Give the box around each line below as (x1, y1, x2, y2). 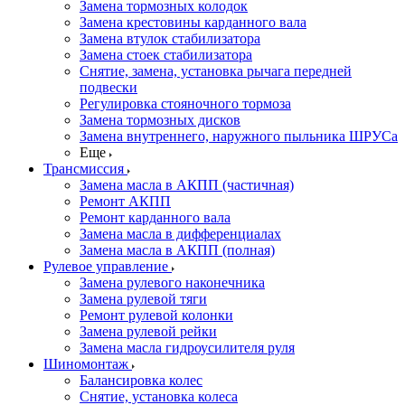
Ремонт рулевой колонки (80, 307, 233, 323)
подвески (80, 80, 137, 95)
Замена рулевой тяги (80, 291, 207, 306)
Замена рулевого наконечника (80, 275, 265, 290)
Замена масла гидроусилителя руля (80, 340, 295, 355)
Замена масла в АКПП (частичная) (80, 177, 294, 193)
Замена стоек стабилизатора (80, 47, 252, 62)
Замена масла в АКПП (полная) (80, 242, 275, 258)
